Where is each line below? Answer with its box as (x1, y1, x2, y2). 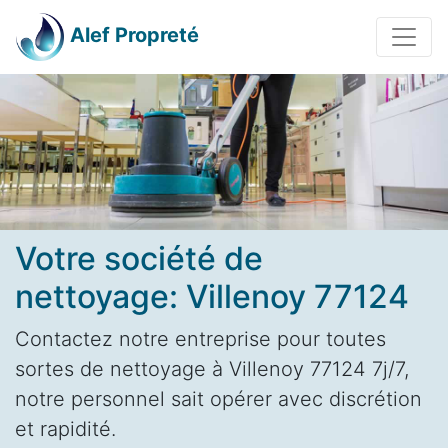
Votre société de (15, 238, 263, 278)
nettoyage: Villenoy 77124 (15, 276, 409, 316)
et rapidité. (15, 416, 116, 441)
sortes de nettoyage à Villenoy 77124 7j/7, (15, 356, 409, 381)
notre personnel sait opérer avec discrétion (15, 386, 422, 411)
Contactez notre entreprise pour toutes (15, 326, 386, 351)
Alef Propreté (70, 23, 199, 48)
